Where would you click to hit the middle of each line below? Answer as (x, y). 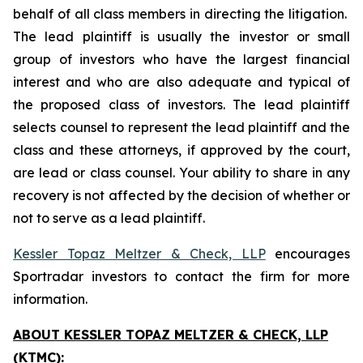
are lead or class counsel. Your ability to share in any (181, 173)
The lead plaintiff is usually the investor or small (181, 36)
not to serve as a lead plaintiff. (109, 218)
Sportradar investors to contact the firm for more (181, 276)
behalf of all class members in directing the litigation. (181, 14)
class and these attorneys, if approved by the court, (181, 150)
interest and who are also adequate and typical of (181, 82)
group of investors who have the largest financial (181, 59)
